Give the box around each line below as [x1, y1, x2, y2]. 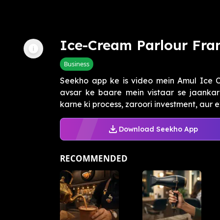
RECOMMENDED [60, 153, 128, 165]
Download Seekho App [118, 124, 198, 134]
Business [64, 59, 89, 69]
